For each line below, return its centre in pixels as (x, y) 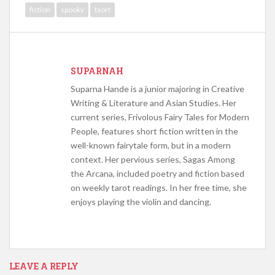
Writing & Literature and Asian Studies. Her (153, 103)
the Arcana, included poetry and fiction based (157, 174)
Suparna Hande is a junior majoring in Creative (157, 89)
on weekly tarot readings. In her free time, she (159, 188)
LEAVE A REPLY (44, 266)
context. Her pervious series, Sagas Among (153, 160)
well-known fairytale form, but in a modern (151, 145)
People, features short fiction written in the (154, 131)
